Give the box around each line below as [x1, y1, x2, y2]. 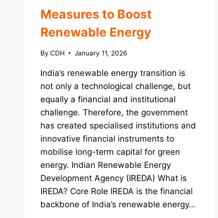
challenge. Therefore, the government [40, 107, 188, 117]
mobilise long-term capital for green [40, 146, 180, 157]
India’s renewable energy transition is [40, 68, 185, 78]
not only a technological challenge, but [40, 81, 191, 91]
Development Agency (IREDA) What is [40, 173, 187, 183]
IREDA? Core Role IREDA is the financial [40, 186, 193, 196]
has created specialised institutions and [40, 120, 196, 130]
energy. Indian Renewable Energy [40, 160, 171, 170]
